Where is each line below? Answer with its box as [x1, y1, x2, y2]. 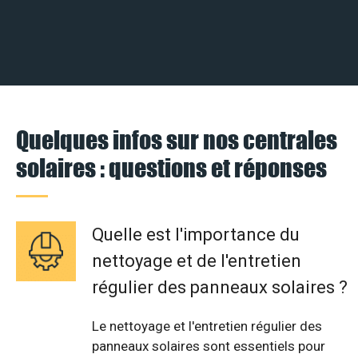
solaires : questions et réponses [16, 153, 327, 183]
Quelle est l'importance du [92, 225, 300, 245]
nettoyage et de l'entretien [92, 251, 301, 272]
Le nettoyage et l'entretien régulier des [92, 318, 322, 335]
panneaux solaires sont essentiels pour [92, 338, 325, 355]
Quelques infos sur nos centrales [16, 125, 337, 155]
